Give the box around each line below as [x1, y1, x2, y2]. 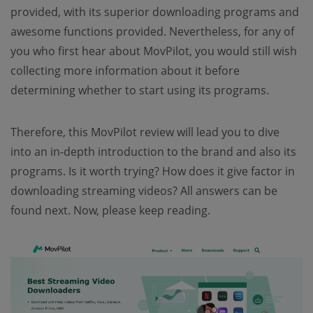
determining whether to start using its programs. [10, 82, 269, 98]
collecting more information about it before [10, 63, 240, 78]
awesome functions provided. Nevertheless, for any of [10, 24, 294, 39]
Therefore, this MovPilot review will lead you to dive [10, 124, 279, 140]
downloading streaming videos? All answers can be [10, 183, 277, 198]
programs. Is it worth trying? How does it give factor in [10, 163, 295, 179]
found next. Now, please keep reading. [10, 203, 210, 218]
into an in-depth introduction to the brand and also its [10, 144, 296, 159]
